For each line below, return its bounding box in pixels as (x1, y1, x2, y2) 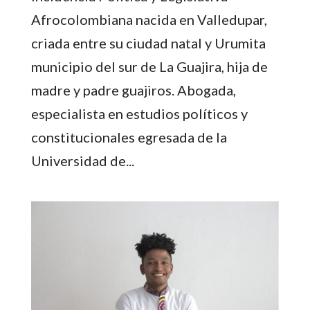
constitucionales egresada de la (30, 128, 227, 145)
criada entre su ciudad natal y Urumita (30, 34, 266, 51)
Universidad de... (30, 152, 134, 169)
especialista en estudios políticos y (30, 104, 248, 122)
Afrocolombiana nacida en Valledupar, (30, 10, 267, 28)
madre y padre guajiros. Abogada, (30, 81, 236, 98)
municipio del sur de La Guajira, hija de (30, 57, 268, 75)
